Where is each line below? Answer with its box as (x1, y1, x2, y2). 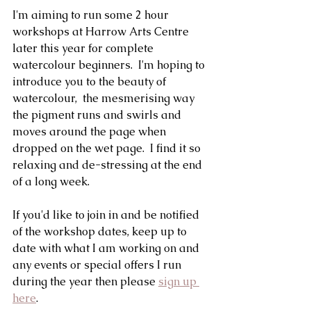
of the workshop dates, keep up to (12, 224, 190, 239)
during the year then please (12, 274, 158, 289)
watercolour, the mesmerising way (12, 91, 197, 106)
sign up (158, 274, 199, 289)
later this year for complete (12, 41, 156, 56)
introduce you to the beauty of (12, 74, 169, 89)
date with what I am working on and (12, 241, 202, 255)
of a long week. (12, 174, 92, 189)
